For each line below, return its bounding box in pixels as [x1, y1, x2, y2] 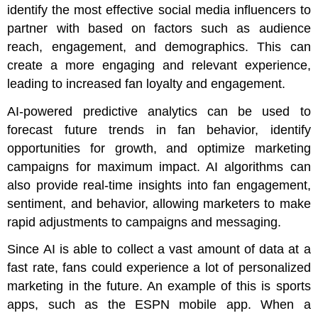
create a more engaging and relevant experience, [7, 57, 311, 72]
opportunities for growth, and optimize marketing [7, 141, 311, 155]
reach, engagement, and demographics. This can [7, 39, 311, 54]
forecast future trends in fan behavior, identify [7, 122, 311, 137]
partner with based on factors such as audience [7, 21, 311, 35]
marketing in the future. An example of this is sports [7, 279, 311, 294]
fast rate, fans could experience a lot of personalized [7, 261, 311, 275]
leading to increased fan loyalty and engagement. [7, 76, 286, 91]
